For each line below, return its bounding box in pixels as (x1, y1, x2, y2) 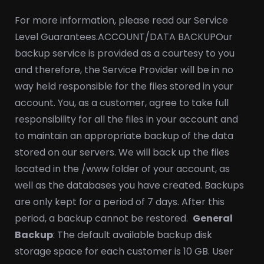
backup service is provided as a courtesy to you (15, 47, 235, 60)
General (193, 212, 233, 225)
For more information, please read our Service (15, 14, 228, 27)
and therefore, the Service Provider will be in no (15, 63, 233, 77)
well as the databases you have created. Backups (15, 179, 244, 192)
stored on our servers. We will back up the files (15, 146, 229, 159)
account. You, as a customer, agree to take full (15, 96, 229, 110)
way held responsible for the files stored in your (15, 80, 233, 93)
